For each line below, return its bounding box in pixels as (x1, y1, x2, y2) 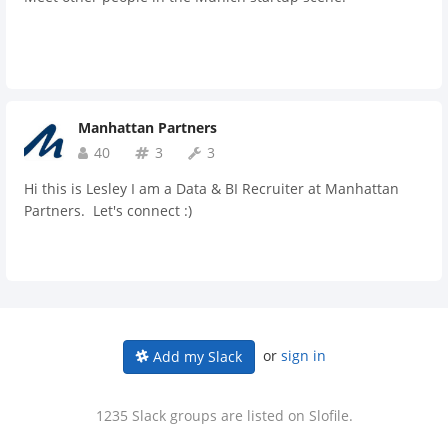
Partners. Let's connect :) (24, 201, 192, 220)
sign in (280, 346, 326, 366)
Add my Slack (148, 347, 242, 366)
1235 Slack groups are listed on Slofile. (95, 406, 353, 425)
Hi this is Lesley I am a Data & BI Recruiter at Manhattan (24, 179, 399, 198)
